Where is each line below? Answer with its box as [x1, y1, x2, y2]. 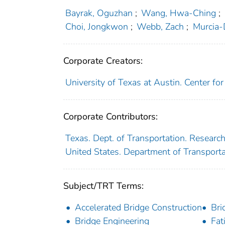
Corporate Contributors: [63, 110, 158, 123]
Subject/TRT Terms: [63, 179, 144, 192]
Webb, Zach [137, 20, 184, 33]
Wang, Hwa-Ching [141, 7, 216, 19]
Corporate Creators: [63, 54, 143, 67]
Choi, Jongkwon [65, 20, 128, 33]
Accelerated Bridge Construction [75, 201, 202, 213]
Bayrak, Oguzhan [65, 7, 133, 19]
